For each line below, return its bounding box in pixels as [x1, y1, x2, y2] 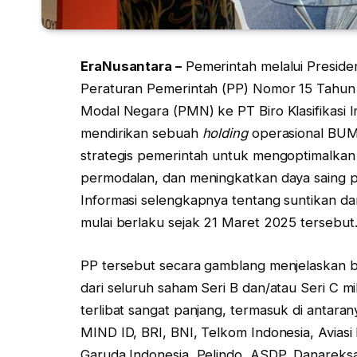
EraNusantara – [80, 58, 182, 75]
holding [202, 125, 248, 142]
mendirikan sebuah [80, 125, 202, 142]
